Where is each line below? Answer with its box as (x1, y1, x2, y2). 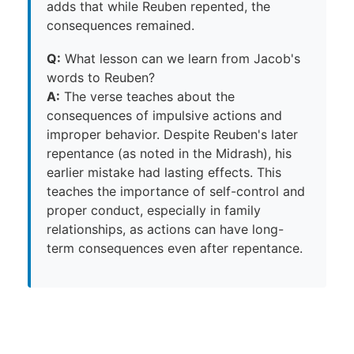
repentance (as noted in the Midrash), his (47, 145, 292, 162)
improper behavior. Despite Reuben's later (47, 126, 298, 143)
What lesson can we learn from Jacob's (61, 51, 300, 67)
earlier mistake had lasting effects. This (47, 164, 281, 181)
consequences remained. (47, 17, 194, 34)
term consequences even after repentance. (47, 240, 303, 257)
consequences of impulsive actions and (47, 107, 282, 124)
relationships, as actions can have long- (47, 221, 284, 238)
